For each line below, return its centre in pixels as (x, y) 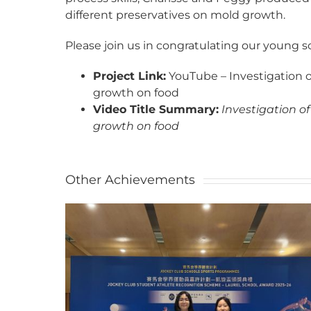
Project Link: (130, 76)
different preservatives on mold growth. (176, 15)
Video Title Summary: (156, 110)
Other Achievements (131, 180)
